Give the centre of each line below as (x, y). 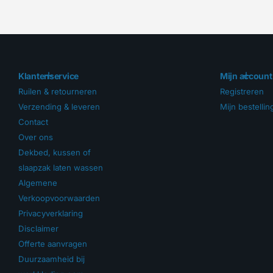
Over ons (36, 137)
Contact (33, 122)
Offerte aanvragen (53, 243)
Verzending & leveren (59, 106)
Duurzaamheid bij (51, 259)
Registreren (242, 91)
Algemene (38, 183)
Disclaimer (38, 228)
